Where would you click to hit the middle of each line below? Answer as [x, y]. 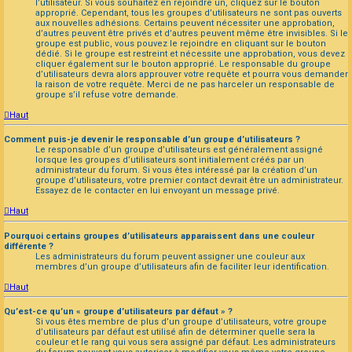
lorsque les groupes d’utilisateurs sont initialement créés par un [170, 160]
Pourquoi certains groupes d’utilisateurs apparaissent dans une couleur [159, 236]
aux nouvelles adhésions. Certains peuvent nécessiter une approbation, [185, 23]
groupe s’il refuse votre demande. [107, 94]
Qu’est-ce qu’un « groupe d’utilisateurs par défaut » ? [118, 312]
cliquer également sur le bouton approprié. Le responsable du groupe [183, 64]
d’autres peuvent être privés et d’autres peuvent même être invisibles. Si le [192, 33]
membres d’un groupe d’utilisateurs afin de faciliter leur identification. [182, 266]
